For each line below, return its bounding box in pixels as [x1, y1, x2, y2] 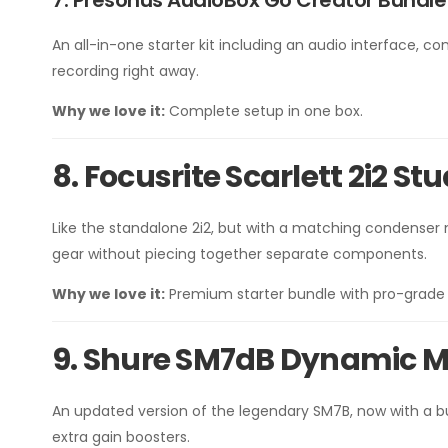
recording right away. [52, 61, 199, 81]
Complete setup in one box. [165, 101, 363, 121]
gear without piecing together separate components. [52, 244, 427, 264]
